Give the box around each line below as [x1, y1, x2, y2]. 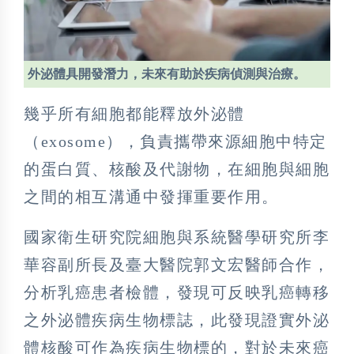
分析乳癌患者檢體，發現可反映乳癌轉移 [24, 284, 330, 302]
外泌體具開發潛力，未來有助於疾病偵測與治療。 [28, 67, 306, 81]
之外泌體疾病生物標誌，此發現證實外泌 [24, 311, 330, 330]
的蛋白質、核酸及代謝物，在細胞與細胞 [24, 160, 330, 179]
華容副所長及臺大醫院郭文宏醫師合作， [24, 256, 330, 274]
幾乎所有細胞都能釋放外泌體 [24, 105, 245, 123]
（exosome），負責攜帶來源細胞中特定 [24, 133, 327, 151]
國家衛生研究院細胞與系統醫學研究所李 [24, 228, 330, 247]
